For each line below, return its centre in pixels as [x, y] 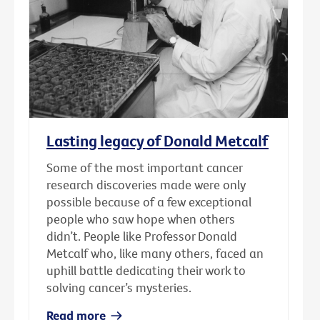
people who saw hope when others [141, 219]
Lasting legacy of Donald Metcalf [157, 141]
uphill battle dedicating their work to [146, 271]
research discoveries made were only [146, 185]
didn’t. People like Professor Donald [142, 236]
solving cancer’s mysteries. [119, 288]
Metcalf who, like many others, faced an [155, 254]
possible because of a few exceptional [149, 202]
